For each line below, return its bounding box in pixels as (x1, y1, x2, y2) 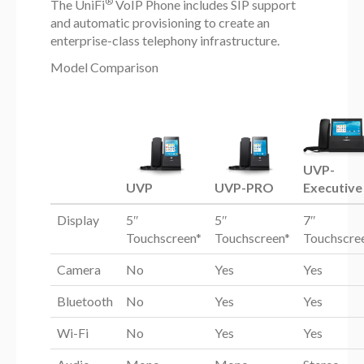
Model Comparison (50, 59, 159, 76)
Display (57, 212, 100, 228)
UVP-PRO (214, 180, 275, 196)
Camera (57, 262, 102, 278)
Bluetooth (57, 293, 114, 310)
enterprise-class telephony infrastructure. (50, 32, 280, 49)
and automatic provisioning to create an (50, 15, 271, 31)
